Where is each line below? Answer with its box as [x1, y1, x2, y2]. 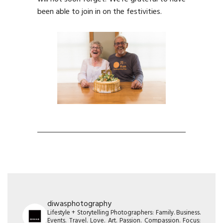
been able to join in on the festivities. [37, 5, 162, 18]
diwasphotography [47, 198, 111, 211]
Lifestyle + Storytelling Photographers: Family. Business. [47, 208, 201, 219]
